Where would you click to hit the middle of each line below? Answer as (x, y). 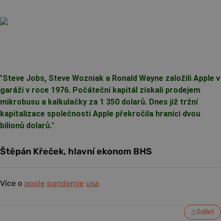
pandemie (65, 184)
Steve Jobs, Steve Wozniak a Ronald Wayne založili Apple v (111, 78)
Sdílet (205, 212)
